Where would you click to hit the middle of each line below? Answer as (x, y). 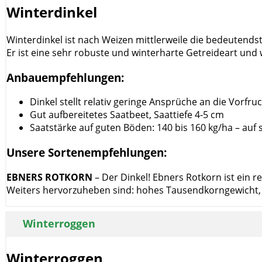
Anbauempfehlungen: (65, 77)
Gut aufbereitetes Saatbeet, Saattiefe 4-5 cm (127, 115)
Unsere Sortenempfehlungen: (87, 153)
